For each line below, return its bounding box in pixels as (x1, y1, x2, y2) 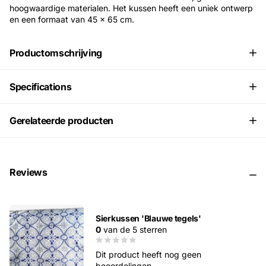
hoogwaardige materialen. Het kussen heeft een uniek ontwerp (9, 2, 253, 12)
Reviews (9, 166, 47, 178)
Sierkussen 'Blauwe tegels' (96, 213, 201, 223)
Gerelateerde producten (9, 114, 113, 126)
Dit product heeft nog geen (96, 249, 201, 259)
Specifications (9, 80, 72, 93)
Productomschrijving (9, 46, 102, 59)
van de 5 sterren (101, 224, 167, 235)
